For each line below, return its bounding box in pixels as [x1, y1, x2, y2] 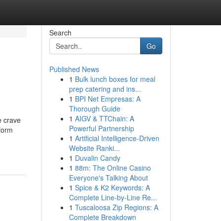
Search [49, 28, 72, 37]
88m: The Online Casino [74, 163, 151, 173]
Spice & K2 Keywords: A [74, 183, 150, 192]
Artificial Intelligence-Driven [74, 133, 159, 143]
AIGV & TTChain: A [74, 113, 134, 123]
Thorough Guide [69, 104, 120, 113]
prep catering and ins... [69, 84, 141, 94]
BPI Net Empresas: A [74, 94, 141, 104]
